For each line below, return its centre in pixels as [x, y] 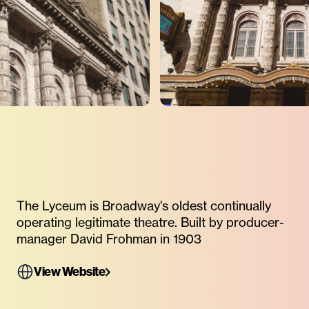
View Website [69, 272]
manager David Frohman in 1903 [109, 239]
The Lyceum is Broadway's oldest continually [144, 206]
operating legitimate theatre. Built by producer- [150, 222]
